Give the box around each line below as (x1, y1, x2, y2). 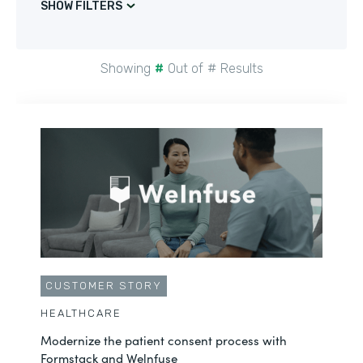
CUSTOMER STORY (45, 280, 162, 293)
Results (220, 61, 263, 77)
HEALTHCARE (41, 307, 122, 320)
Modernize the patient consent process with (41, 331, 287, 349)
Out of (167, 61, 203, 77)
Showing (100, 61, 151, 77)
